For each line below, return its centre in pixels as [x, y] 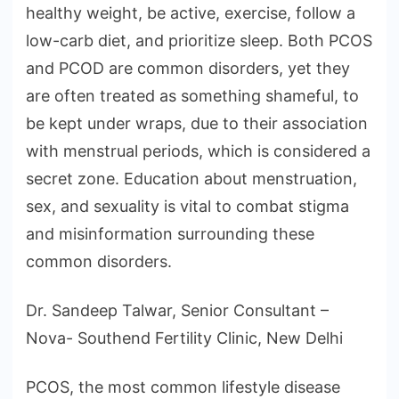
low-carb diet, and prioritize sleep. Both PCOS [199, 41]
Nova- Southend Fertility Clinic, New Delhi [184, 338]
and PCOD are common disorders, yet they [188, 69]
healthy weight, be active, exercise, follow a [191, 13]
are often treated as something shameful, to [192, 96]
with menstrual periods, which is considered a [198, 151]
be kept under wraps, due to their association [197, 124]
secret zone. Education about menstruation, [191, 179]
